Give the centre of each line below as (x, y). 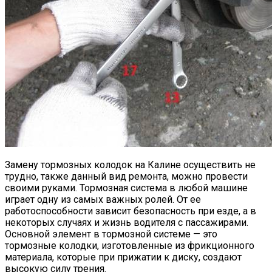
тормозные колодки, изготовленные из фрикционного (130, 245)
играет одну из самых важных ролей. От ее (103, 199)
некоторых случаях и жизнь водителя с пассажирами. (127, 222)
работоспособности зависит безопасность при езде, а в (131, 211)
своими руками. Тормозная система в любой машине (126, 188)
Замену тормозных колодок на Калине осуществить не (130, 165)
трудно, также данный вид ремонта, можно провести (126, 176)
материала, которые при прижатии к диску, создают (123, 257)
